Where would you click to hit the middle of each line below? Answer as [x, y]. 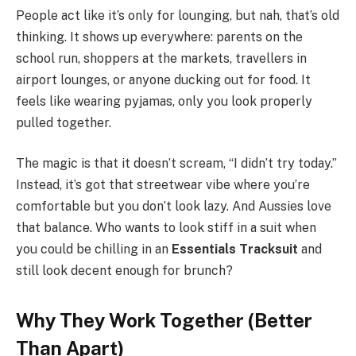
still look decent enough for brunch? [124, 271]
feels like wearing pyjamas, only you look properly [164, 101]
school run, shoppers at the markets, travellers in [161, 58]
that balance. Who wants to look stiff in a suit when [166, 228]
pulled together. [64, 122]
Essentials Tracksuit [235, 250]
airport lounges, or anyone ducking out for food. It [163, 79]
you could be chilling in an [94, 250]
